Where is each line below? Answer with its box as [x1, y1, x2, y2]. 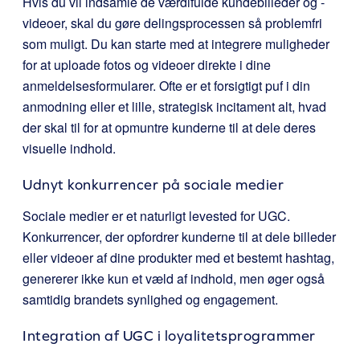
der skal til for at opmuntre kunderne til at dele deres [22, 118, 316, 137]
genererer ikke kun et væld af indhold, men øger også [22, 269, 325, 288]
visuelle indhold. [22, 139, 116, 157]
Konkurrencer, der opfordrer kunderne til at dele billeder [22, 227, 336, 246]
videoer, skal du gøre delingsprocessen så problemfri [22, 14, 322, 32]
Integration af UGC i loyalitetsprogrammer [22, 327, 316, 344]
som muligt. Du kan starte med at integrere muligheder [22, 35, 329, 53]
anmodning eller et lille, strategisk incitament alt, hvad [22, 97, 326, 116]
